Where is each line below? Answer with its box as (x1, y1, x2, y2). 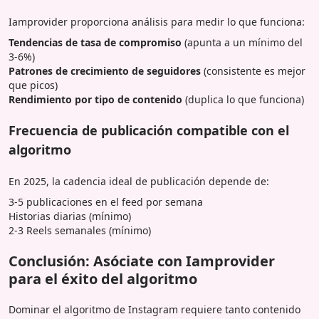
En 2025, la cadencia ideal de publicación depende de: (9, 174, 269, 188)
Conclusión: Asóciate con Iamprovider (9, 251, 275, 271)
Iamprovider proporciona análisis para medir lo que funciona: (9, 14, 305, 28)
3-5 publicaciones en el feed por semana (9, 194, 203, 209)
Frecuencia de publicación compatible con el (9, 121, 289, 139)
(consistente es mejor (201, 63, 305, 78)
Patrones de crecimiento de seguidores (9, 63, 201, 78)
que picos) (9, 78, 58, 92)
